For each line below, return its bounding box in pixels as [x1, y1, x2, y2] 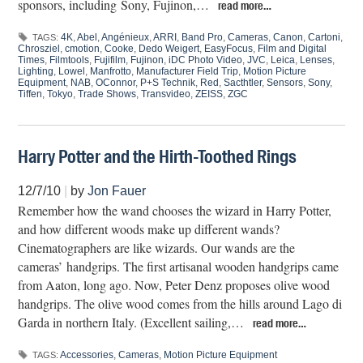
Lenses [300, 54, 333, 66]
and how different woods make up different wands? [18, 220, 280, 238]
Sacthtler [224, 77, 263, 88]
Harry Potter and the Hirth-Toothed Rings [18, 145, 297, 169]
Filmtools [49, 54, 90, 66]
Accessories [60, 349, 114, 361]
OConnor [96, 77, 136, 88]
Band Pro [181, 32, 224, 43]
